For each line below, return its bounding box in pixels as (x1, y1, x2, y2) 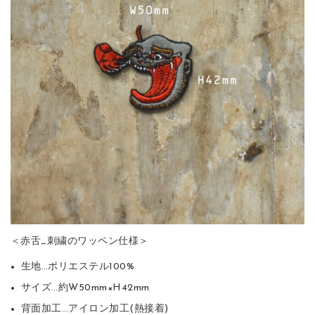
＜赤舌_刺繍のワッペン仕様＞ (10, 236, 149, 247)
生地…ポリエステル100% (20, 261, 135, 272)
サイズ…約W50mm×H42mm (20, 282, 150, 293)
